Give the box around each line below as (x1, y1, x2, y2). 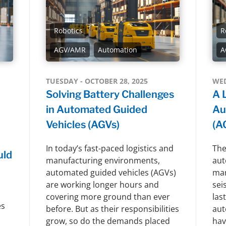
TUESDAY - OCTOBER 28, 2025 (45, 76, 148, 86)
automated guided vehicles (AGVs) (45, 166, 176, 178)
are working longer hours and (45, 179, 159, 190)
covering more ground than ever (45, 191, 170, 202)
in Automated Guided (45, 103, 147, 116)
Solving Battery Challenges (45, 88, 174, 100)
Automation (97, 44, 137, 54)
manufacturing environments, (45, 154, 160, 166)
